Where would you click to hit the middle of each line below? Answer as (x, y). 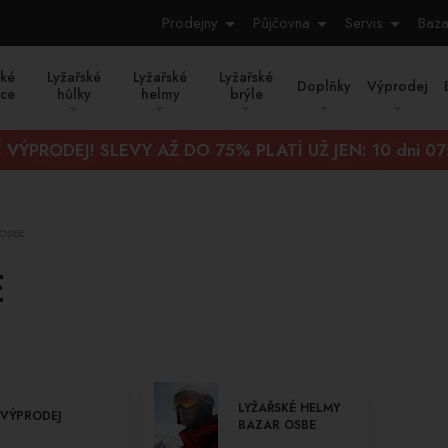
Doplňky (324, 86)
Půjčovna (281, 23)
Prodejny (190, 23)
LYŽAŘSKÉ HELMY (289, 408)
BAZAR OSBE (277, 425)
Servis (364, 23)
